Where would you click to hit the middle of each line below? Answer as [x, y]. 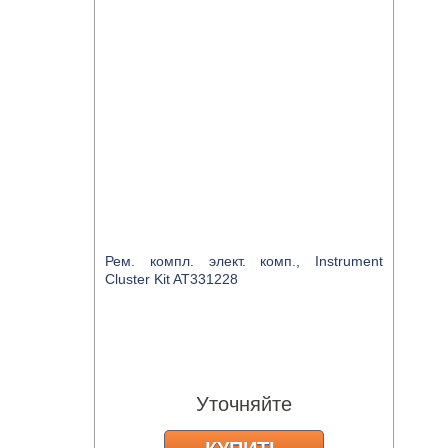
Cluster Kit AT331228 [171, 279]
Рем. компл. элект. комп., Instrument [244, 261]
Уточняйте [244, 404]
